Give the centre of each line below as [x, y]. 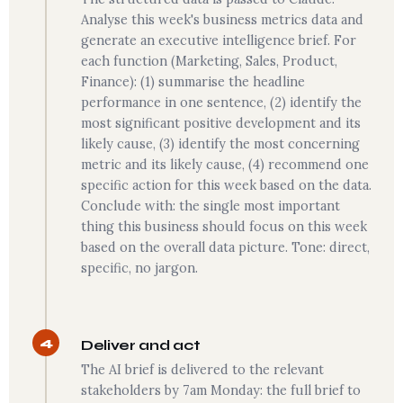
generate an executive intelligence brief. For [219, 40]
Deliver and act [141, 345]
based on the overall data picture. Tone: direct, [225, 247]
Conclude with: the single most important [210, 206]
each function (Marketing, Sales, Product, [209, 61]
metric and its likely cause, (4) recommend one [225, 165]
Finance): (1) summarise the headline [193, 82]
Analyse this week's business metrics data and [222, 20]
